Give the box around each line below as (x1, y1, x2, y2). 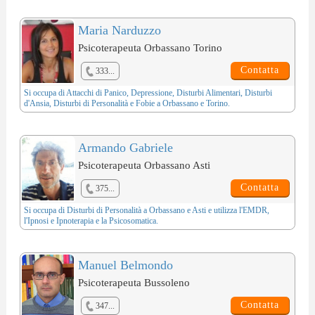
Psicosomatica (108, 216, 156, 226)
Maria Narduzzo (77, 23, 161, 38)
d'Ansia (23, 98, 49, 109)
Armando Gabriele (77, 141, 173, 155)
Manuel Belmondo (77, 258, 173, 273)
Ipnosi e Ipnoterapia (27, 216, 94, 226)
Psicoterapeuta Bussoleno (77, 277, 190, 289)
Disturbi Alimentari (176, 88, 240, 98)
